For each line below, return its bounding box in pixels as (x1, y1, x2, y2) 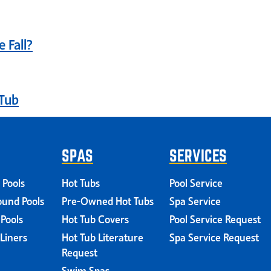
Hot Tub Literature (62, 229, 143, 244)
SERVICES (169, 146, 227, 165)
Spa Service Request (169, 229, 259, 244)
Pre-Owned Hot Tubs (62, 192, 154, 207)
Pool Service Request (169, 211, 261, 226)
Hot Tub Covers (62, 211, 129, 226)
